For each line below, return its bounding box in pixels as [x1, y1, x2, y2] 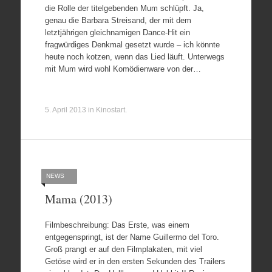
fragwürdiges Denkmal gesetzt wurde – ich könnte [44, 39, 220, 49]
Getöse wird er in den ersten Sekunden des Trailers [44, 257, 225, 266]
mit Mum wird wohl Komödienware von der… [44, 64, 201, 73]
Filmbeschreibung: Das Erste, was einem [44, 220, 189, 229]
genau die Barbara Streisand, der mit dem [44, 15, 191, 25]
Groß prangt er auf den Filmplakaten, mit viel [44, 245, 202, 254]
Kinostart [95, 105, 125, 114]
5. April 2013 [44, 105, 86, 114]
